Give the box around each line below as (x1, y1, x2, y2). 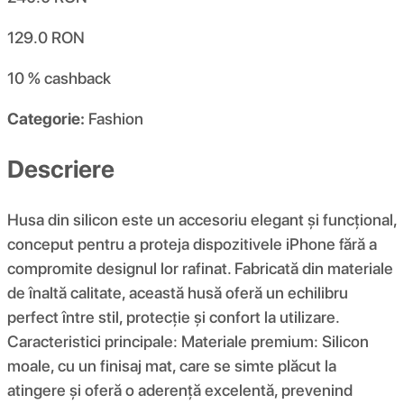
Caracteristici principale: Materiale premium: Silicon (7, 331, 369, 351)
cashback (44, 69, 111, 88)
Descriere (7, 153, 115, 184)
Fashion (88, 109, 143, 129)
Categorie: (7, 109, 85, 129)
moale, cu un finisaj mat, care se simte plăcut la (7, 355, 336, 375)
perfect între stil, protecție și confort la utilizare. (7, 307, 339, 326)
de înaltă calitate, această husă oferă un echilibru (7, 282, 348, 302)
